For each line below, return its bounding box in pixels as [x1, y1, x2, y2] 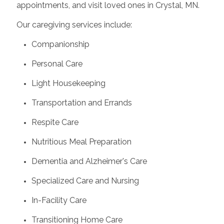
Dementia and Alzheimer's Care [31, 156, 147, 166]
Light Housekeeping [31, 78, 105, 88]
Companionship [31, 39, 89, 49]
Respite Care [31, 117, 78, 127]
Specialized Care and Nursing [31, 175, 139, 185]
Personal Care [31, 58, 82, 68]
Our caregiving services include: [16, 19, 132, 29]
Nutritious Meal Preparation [31, 136, 131, 146]
